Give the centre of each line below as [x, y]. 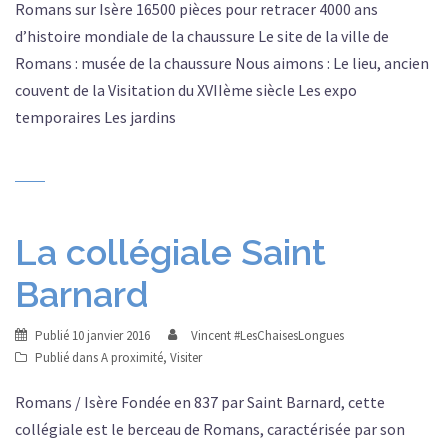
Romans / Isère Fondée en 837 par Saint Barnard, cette [200, 402]
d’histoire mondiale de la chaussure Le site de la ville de [202, 36]
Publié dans [68, 357]
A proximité [132, 357]
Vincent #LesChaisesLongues [267, 335]
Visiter [186, 357]
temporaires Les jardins [101, 117]
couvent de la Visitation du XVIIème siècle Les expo [186, 90]
